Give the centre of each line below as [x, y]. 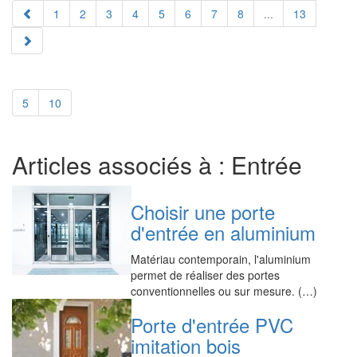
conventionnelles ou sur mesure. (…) [224, 291]
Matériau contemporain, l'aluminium [221, 259]
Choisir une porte [203, 212]
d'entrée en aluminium [224, 232]
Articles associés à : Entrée [157, 165]
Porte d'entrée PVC [212, 325]
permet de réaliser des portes [206, 275]
